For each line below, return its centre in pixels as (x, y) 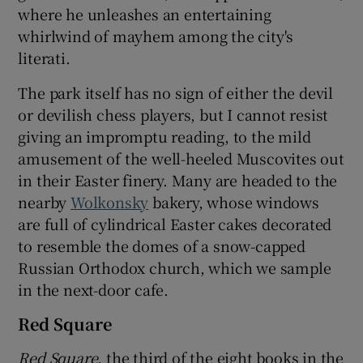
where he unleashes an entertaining (145, 13)
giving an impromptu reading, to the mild (164, 136)
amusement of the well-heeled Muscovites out (181, 158)
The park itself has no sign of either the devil (176, 92)
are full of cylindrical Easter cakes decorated (175, 223)
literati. (44, 57)
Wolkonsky (110, 201)
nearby (45, 201)
